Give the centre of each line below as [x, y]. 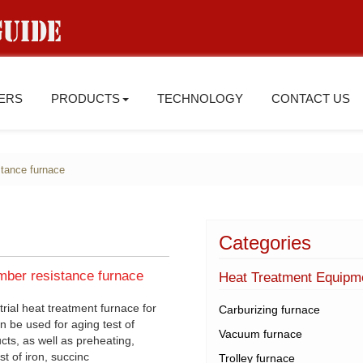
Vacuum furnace [261, 334]
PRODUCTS [86, 99]
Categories [265, 243]
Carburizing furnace [269, 310]
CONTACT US [311, 99]
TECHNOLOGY [201, 99]
